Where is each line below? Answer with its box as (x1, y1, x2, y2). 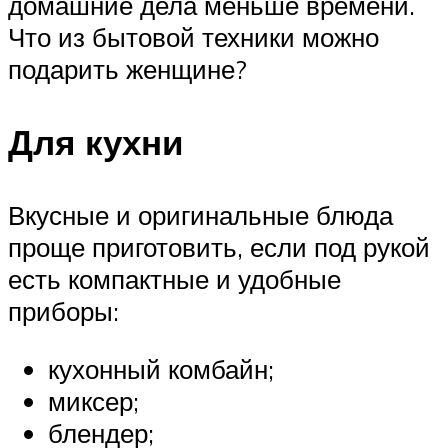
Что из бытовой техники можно (8, 20, 379, 53)
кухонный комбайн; (48, 352, 274, 385)
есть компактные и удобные (8, 263, 341, 296)
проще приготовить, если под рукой (8, 231, 430, 264)
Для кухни (8, 120, 184, 165)
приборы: (8, 295, 119, 328)
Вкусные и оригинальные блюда (8, 199, 393, 232)
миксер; (48, 384, 139, 417)
